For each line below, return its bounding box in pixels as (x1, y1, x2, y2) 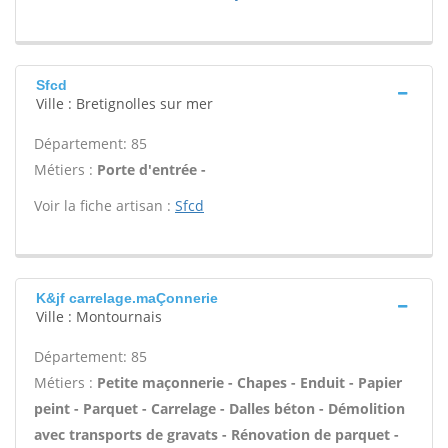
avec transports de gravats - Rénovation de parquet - (34, 425, 399, 444)
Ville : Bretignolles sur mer (36, 94, 213, 113)
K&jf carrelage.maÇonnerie (36, 290, 218, 306)
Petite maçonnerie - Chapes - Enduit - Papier (97, 373, 402, 392)
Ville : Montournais (36, 307, 162, 326)
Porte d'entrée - (97, 160, 206, 179)
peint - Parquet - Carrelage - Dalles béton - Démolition (34, 399, 405, 418)
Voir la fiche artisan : (34, 196, 175, 215)
